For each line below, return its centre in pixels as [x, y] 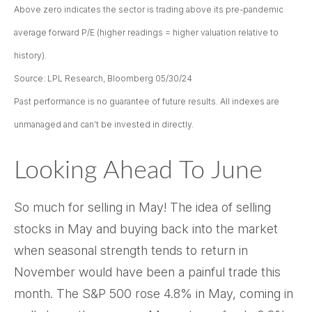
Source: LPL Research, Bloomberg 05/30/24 [103, 78]
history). [30, 55]
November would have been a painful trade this [147, 272]
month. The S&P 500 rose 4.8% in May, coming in [154, 293]
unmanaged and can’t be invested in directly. [104, 124]
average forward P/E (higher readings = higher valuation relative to [146, 32]
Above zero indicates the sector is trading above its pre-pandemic [149, 9]
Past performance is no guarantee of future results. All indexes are [147, 101]
